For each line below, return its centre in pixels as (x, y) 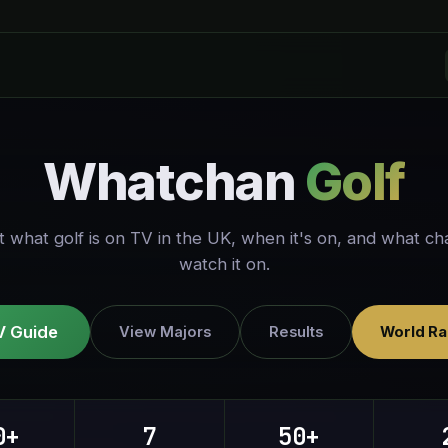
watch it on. (224, 264)
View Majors (164, 331)
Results (295, 331)
